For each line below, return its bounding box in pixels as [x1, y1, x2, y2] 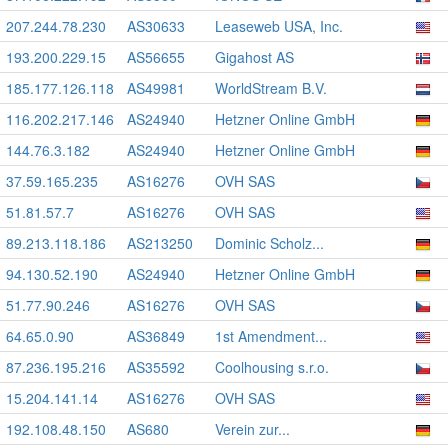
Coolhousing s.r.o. [215, 357, 329, 377]
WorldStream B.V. [215, 78, 327, 98]
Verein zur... [215, 419, 290, 439]
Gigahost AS [215, 47, 294, 67]
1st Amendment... [215, 326, 327, 346]
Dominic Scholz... [215, 233, 324, 253]
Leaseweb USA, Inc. [215, 16, 343, 36]
